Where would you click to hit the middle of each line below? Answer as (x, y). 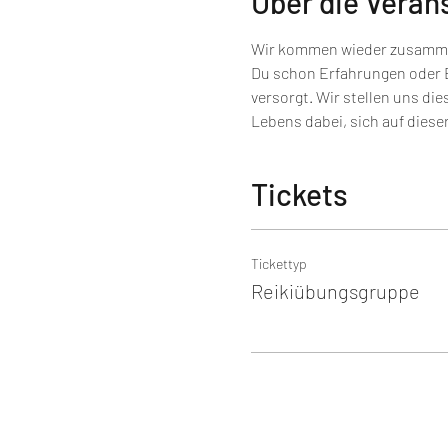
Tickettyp (278, 263)
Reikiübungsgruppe (335, 291)
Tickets (299, 194)
